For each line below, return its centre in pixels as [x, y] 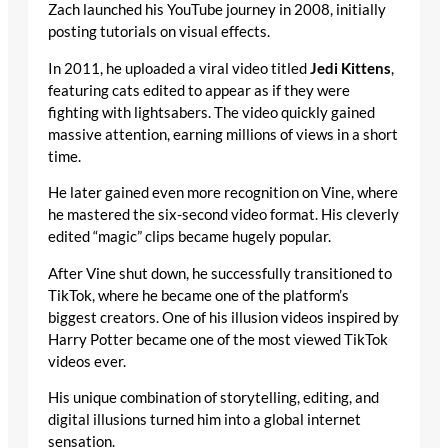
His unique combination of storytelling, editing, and [213, 398]
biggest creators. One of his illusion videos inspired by [223, 317]
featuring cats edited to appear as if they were [199, 90]
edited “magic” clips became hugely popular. [189, 237]
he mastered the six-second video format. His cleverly [223, 215]
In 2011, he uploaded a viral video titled [179, 68]
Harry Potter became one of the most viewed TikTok [218, 339]
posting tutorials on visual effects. [159, 32]
